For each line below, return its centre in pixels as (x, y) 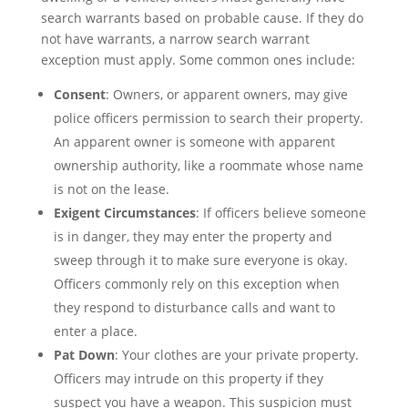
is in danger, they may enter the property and (193, 236)
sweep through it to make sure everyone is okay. (200, 260)
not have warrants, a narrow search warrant (175, 39)
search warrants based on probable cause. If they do (202, 18)
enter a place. (95, 331)
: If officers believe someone (280, 213)
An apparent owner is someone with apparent (194, 142)
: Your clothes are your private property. (236, 355)
